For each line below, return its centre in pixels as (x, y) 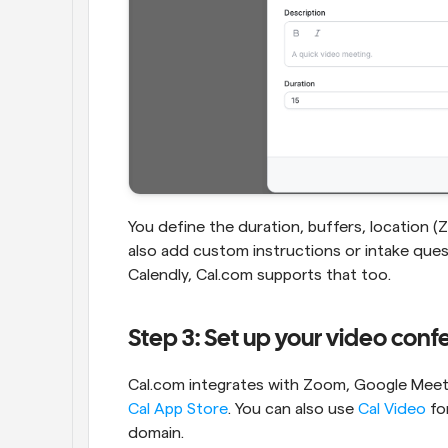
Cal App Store (178, 408)
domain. (156, 432)
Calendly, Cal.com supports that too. (259, 274)
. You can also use (293, 408)
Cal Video (392, 408)
